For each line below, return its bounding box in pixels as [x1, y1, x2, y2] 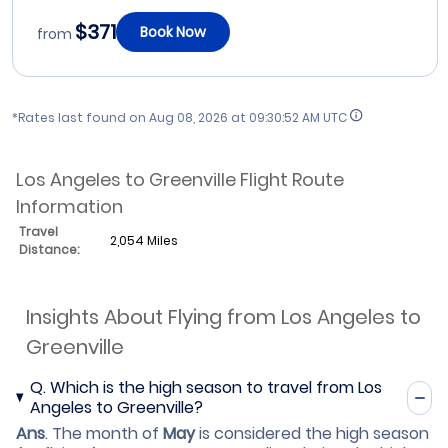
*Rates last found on [12, 108, 149, 126]
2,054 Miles [110, 231, 178, 249]
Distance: [19, 240, 79, 258]
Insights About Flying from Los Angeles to [26, 302, 421, 331]
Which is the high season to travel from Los [49, 375, 382, 399]
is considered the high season [195, 421, 429, 445]
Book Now [140, 21, 206, 42]
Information [16, 193, 123, 219]
